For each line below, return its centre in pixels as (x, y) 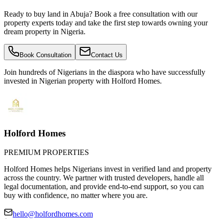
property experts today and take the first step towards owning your (106, 23)
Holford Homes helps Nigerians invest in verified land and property (108, 169)
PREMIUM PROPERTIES (46, 152)
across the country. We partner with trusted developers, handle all (104, 177)
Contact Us (107, 55)
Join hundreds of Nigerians (46, 72)
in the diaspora (111, 72)
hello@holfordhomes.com (53, 214)
